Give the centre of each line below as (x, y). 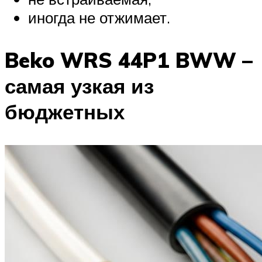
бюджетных (65, 111)
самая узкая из (79, 86)
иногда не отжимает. (99, 17)
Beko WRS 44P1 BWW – (129, 60)
